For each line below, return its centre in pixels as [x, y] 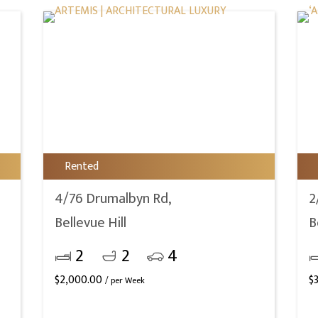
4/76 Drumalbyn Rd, [113, 199]
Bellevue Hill [91, 223]
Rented [82, 166]
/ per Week [125, 280]
